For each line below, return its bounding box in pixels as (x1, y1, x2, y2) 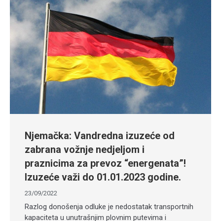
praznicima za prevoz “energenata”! (25, 157, 186, 169)
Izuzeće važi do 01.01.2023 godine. (25, 171, 181, 183)
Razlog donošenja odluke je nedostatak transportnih (25, 202, 193, 211)
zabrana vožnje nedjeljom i (25, 144, 145, 155)
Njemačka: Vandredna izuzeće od (25, 130, 175, 142)
